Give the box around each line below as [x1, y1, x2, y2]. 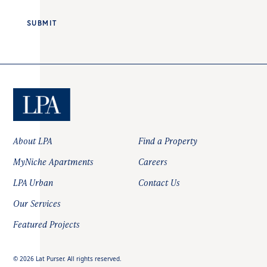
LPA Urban [13, 177, 54, 189]
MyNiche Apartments [13, 156, 94, 168]
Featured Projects [13, 219, 80, 231]
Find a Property [138, 135, 198, 147]
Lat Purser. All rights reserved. [34, 254, 122, 263]
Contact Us [138, 177, 181, 189]
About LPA [13, 135, 53, 147]
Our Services [13, 198, 61, 210]
